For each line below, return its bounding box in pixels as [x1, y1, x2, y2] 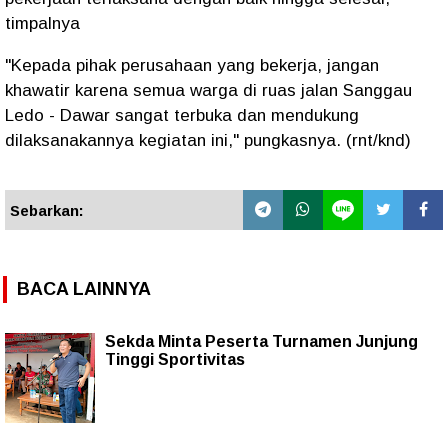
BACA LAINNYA [17, 278, 151, 299]
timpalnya [5, 14, 85, 33]
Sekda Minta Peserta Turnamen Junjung [105, 332, 418, 350]
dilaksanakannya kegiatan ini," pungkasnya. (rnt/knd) [5, 131, 416, 150]
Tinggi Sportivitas [105, 350, 245, 368]
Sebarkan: [10, 202, 84, 219]
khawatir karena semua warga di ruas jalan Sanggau [5, 81, 412, 100]
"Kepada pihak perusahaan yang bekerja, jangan [5, 56, 379, 75]
